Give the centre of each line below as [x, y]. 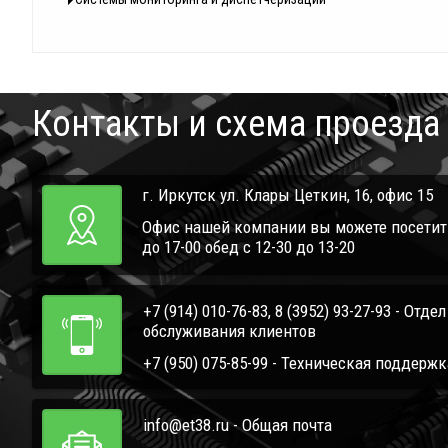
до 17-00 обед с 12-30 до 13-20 [248, 247]
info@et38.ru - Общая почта [237, 425]
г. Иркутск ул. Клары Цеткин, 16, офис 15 [287, 195]
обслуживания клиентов [229, 331]
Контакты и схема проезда [236, 124]
